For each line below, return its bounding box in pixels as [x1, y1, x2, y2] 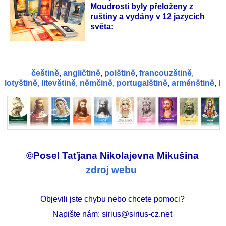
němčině [80, 78, 112, 87]
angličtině [63, 68, 100, 77]
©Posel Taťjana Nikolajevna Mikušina [26, 150, 199, 161]
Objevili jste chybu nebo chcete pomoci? [40, 194, 185, 203]
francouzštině [139, 68, 192, 77]
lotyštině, [5, 78, 39, 87]
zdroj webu [85, 164, 139, 175]
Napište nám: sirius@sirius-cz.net [52, 210, 172, 219]
